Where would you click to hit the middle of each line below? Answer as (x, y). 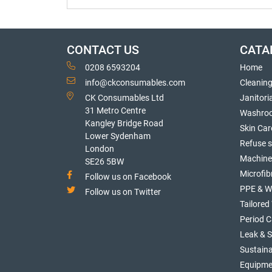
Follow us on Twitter (123, 192)
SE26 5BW (104, 161)
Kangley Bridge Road (124, 123)
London (100, 149)
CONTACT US (103, 50)
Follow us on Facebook (128, 177)
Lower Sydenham (118, 136)
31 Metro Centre (115, 110)
